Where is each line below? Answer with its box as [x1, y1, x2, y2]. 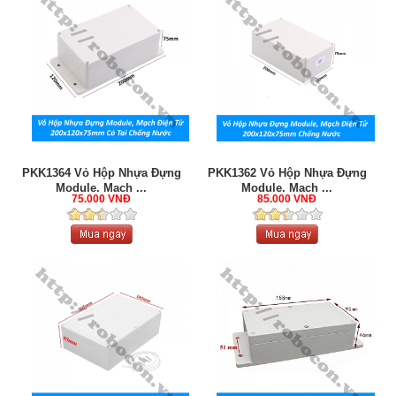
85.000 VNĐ [257, 192, 317, 205]
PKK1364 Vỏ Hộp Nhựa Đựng [21, 165, 181, 179]
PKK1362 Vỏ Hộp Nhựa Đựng [207, 165, 367, 179]
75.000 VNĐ [72, 192, 132, 205]
